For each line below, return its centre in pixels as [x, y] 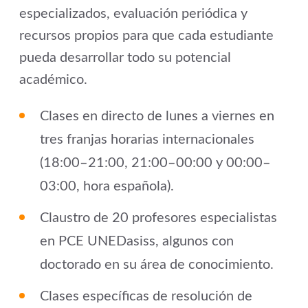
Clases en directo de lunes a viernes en [157, 117]
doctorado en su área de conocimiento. [157, 265]
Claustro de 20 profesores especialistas [158, 218]
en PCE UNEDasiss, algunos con [137, 242]
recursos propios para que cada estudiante [146, 36]
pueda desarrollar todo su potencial [125, 58]
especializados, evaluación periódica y [133, 14]
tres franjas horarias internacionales [147, 140]
